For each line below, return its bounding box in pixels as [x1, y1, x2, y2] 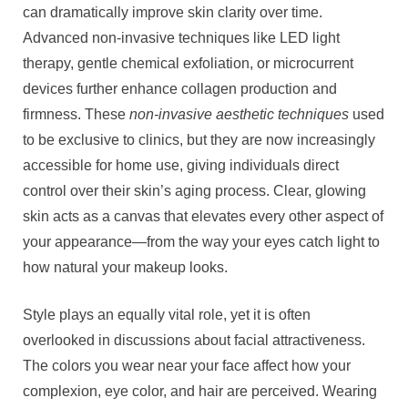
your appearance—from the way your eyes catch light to [23, 233, 380, 250]
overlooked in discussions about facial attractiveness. [23, 331, 365, 348]
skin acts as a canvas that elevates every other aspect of [23, 208, 383, 224]
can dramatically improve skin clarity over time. [23, 4, 322, 20]
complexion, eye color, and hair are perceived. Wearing [23, 382, 377, 399]
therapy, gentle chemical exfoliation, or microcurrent [23, 55, 353, 71]
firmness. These [23, 106, 129, 122]
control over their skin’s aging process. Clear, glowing [23, 182, 366, 199]
